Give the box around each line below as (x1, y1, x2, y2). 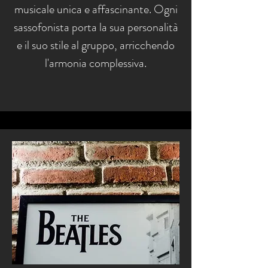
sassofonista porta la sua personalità (13, 19, 178, 36)
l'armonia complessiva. (45, 54, 147, 72)
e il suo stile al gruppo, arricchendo (17, 36, 175, 54)
